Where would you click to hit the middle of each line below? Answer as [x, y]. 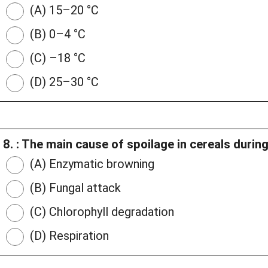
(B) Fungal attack [74, 188]
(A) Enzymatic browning [91, 164]
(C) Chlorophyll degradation [100, 212]
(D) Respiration [68, 236]
